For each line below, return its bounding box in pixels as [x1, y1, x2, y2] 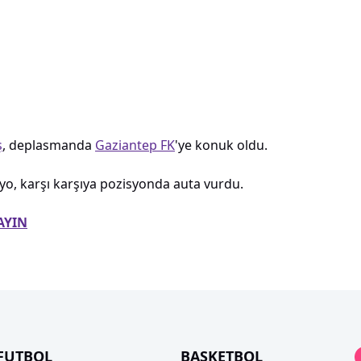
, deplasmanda [2, 135, 95, 154]
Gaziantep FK [95, 135, 175, 154]
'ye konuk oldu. [175, 135, 268, 154]
